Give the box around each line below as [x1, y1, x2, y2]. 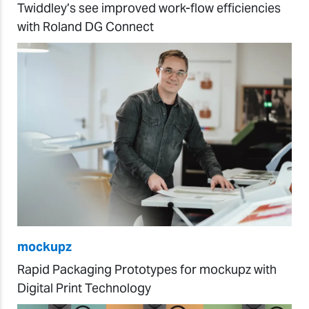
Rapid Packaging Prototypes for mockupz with [17, 261, 277, 277]
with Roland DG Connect [17, 19, 154, 34]
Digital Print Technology [17, 279, 151, 296]
